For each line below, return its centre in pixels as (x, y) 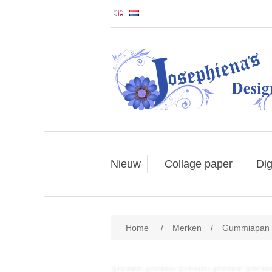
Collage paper (199, 164)
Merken (187, 228)
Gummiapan (246, 228)
